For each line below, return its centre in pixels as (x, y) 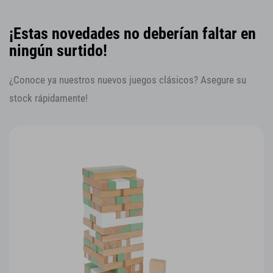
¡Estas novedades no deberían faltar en (133, 33)
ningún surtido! (58, 50)
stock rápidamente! (48, 98)
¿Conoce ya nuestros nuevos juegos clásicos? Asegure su (128, 80)
